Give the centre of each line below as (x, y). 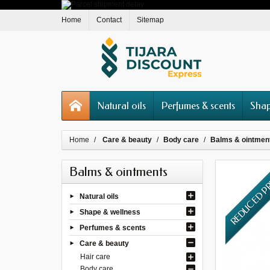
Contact (109, 20)
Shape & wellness (110, 212)
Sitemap (150, 20)
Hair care (95, 256)
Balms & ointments (118, 172)
